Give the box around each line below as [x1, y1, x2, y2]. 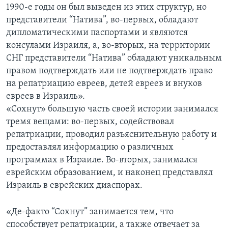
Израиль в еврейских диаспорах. [6, 181, 142, 191]
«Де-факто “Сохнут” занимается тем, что [6, 207, 174, 217]
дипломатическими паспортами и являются [6, 28, 188, 38]
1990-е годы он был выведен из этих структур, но [6, 3, 207, 13]
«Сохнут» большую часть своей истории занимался [6, 104, 218, 115]
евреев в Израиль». [6, 92, 85, 102]
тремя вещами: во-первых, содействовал [6, 117, 174, 127]
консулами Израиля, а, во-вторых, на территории [6, 41, 210, 51]
